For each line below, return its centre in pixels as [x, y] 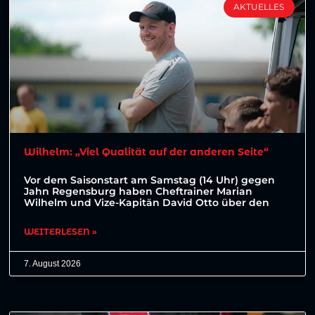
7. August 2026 [53, 264]
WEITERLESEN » [61, 232]
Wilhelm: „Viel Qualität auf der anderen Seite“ [147, 152]
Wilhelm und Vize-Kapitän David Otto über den [147, 203]
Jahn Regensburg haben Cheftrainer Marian [139, 192]
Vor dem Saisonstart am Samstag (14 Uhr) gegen [150, 180]
